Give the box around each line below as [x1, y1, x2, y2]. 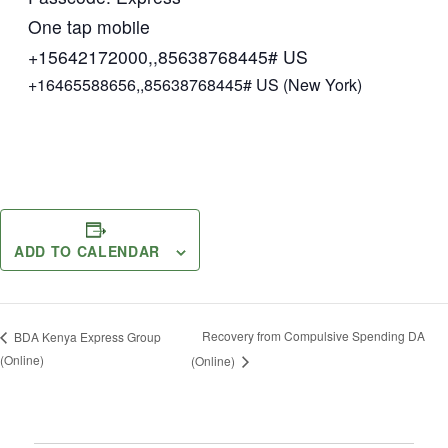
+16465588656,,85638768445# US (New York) [28, 73, 362, 96]
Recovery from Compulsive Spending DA [201, 327, 425, 345]
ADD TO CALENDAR [14, 241, 160, 261]
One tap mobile [28, 14, 150, 39]
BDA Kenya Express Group [11, 327, 161, 345]
